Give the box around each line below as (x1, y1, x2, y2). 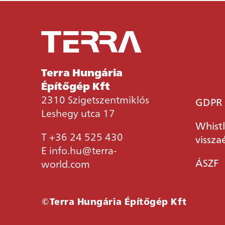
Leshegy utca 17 (41, 105, 115, 120)
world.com (41, 156, 90, 171)
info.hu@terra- (49, 143, 117, 157)
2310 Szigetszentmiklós (41, 92, 149, 106)
